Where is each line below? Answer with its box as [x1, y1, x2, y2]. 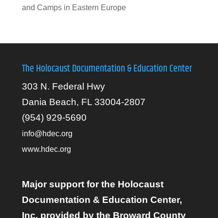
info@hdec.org [21, 129, 73, 138]
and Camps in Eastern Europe [21, 3, 126, 12]
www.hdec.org [21, 145, 71, 153]
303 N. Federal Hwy [21, 81, 105, 91]
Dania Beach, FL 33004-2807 [21, 96, 145, 107]
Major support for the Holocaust [21, 179, 163, 189]
